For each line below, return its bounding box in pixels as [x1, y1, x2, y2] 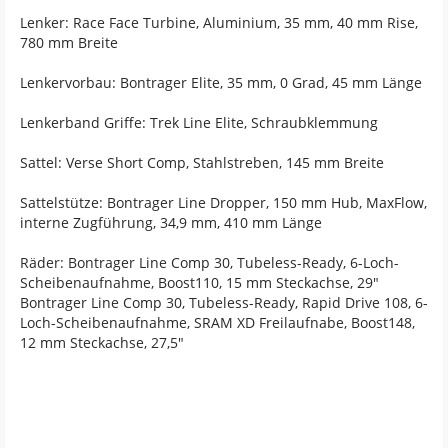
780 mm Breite [20, 33, 118, 52]
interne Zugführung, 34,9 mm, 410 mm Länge [20, 213, 322, 232]
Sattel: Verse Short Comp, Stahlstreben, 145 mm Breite [20, 153, 384, 172]
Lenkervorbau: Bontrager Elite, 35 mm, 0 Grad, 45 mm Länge [20, 73, 422, 92]
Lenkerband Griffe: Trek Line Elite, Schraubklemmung [20, 113, 378, 132]
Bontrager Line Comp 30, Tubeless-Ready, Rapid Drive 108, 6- [20, 293, 428, 312]
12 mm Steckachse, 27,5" [20, 333, 184, 352]
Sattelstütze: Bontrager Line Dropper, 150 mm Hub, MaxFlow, [20, 193, 427, 212]
